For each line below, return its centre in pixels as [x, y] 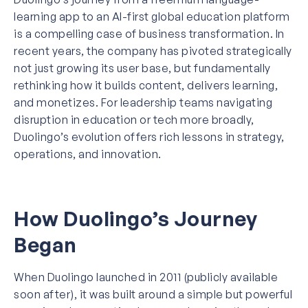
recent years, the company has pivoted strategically [153, 51]
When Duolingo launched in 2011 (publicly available [146, 277]
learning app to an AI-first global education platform [152, 16]
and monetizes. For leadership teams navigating [143, 102]
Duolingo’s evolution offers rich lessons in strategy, [149, 136]
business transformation [205, 33]
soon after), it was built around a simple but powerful [153, 294]
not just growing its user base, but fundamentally [142, 68]
